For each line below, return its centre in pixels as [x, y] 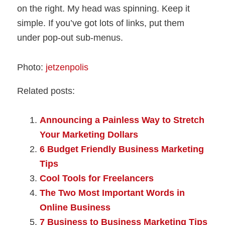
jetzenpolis [67, 67]
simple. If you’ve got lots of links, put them [101, 23]
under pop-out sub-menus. [70, 38]
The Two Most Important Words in [113, 193]
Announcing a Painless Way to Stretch [122, 120]
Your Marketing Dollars [89, 134]
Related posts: [46, 91]
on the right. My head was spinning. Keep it [104, 9]
